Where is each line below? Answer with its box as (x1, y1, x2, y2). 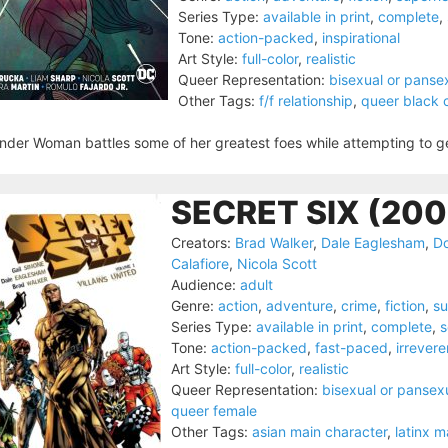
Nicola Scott (237, 255, 317, 272)
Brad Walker (235, 234, 313, 251)
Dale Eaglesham (321, 234, 425, 251)
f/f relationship (259, 92, 353, 109)
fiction (385, 297, 425, 314)
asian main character (252, 423, 387, 440)
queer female (171, 402, 257, 419)
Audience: (171, 276, 236, 293)
